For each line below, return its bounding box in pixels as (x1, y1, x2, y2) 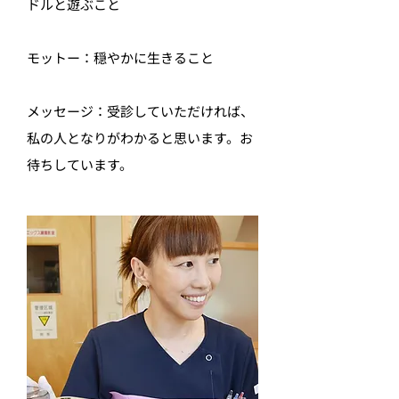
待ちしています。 (27, 155, 133, 174)
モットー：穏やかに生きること (27, 48, 214, 67)
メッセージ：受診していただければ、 (27, 102, 254, 120)
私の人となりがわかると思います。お (27, 128, 253, 147)
